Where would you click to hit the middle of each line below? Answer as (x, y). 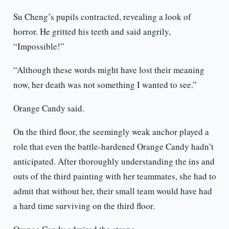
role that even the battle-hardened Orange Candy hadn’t (113, 147)
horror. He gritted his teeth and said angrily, (92, 32)
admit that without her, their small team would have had (112, 191)
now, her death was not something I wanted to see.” (105, 85)
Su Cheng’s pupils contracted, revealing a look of (102, 17)
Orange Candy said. (49, 108)
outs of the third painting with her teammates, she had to (114, 176)
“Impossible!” (39, 47)
